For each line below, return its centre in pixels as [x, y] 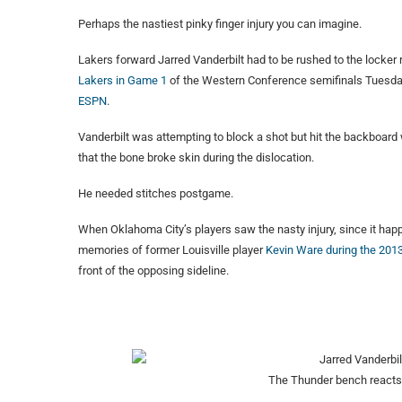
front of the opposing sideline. [153, 271]
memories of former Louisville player [172, 250]
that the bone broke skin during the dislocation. [196, 158]
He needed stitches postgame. [156, 194]
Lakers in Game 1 [122, 81]
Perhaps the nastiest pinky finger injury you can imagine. [220, 24]
